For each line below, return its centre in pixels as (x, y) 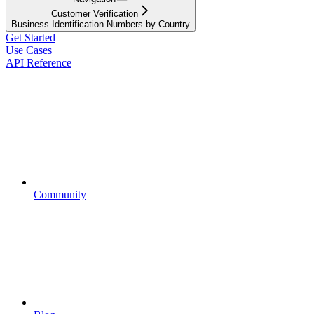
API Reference (39, 62)
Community (60, 194)
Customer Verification (94, 13)
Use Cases (29, 50)
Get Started (30, 37)
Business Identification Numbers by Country (101, 24)
